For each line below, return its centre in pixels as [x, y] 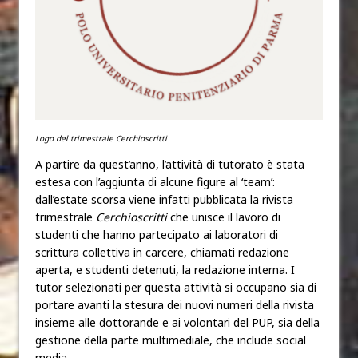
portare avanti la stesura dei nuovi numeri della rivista [175, 304]
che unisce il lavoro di [224, 217]
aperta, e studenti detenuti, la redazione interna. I [165, 269]
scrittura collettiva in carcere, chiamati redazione [162, 252]
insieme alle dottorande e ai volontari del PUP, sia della [177, 322]
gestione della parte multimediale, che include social [171, 340]
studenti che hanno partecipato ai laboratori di [157, 234]
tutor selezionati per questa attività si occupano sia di [176, 287]
